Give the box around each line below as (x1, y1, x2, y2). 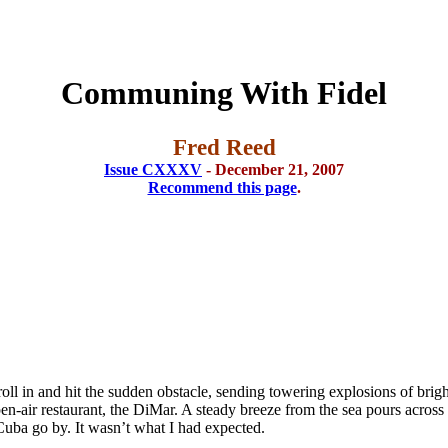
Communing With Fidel (61, 75, 387, 112)
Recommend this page (147, 178, 297, 196)
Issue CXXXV (104, 160, 202, 178)
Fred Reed (172, 133, 276, 160)
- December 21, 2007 (202, 160, 344, 178)
